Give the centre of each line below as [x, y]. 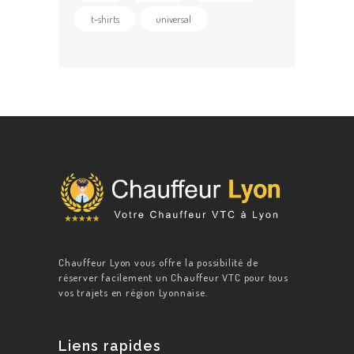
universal [174, 19]
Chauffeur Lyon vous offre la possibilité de [158, 262]
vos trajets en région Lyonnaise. [133, 292]
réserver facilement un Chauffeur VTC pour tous [173, 277]
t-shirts [105, 19]
